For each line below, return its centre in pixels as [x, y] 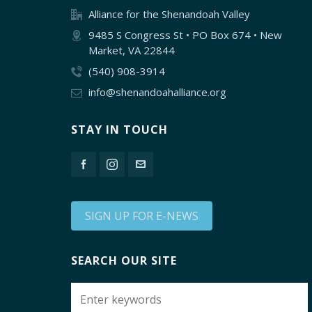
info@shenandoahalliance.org [157, 92]
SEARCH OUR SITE [124, 261]
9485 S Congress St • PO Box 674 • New [185, 35]
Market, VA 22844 [132, 50]
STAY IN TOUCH [119, 130]
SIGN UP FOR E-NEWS [142, 216]
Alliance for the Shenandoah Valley [169, 14]
